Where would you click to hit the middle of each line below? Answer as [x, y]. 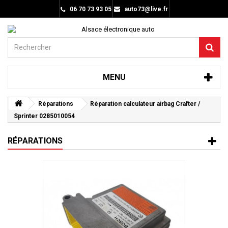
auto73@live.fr [146, 9]
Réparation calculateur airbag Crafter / [145, 104]
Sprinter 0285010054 [44, 116]
